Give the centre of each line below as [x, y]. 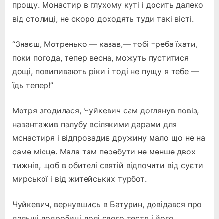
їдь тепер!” [33, 85]
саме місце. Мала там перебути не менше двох [104, 151]
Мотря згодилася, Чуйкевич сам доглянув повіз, [106, 110]
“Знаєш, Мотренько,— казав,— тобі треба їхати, [105, 44]
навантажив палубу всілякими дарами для [95, 124]
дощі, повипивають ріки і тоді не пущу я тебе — [106, 71]
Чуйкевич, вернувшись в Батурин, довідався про [107, 204]
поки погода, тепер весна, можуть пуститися [100, 57]
